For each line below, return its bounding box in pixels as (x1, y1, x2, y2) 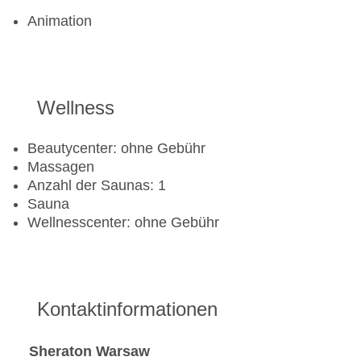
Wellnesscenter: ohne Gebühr (27, 214, 219, 231)
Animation (27, 13, 92, 30)
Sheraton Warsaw (29, 342, 150, 359)
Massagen (27, 159, 94, 176)
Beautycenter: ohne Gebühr (27, 140, 205, 157)
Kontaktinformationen (37, 298, 218, 321)
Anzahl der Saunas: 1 (27, 177, 166, 194)
